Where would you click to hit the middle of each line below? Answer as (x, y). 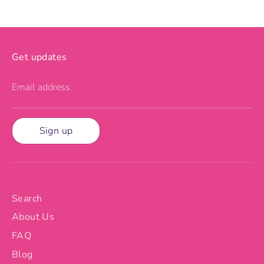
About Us (33, 217)
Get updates (39, 57)
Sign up (56, 131)
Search (27, 199)
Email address (41, 87)
